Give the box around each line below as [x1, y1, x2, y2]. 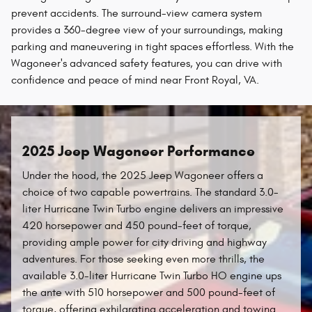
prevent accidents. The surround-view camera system [11, 6, 262, 19]
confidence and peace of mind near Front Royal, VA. [11, 73, 259, 86]
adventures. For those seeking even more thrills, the [22, 253, 265, 265]
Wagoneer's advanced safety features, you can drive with [11, 56, 282, 70]
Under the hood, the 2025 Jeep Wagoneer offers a [22, 169, 263, 182]
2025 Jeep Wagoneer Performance [22, 141, 255, 160]
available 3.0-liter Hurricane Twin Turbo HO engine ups [22, 270, 281, 282]
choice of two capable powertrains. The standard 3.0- [22, 186, 279, 198]
